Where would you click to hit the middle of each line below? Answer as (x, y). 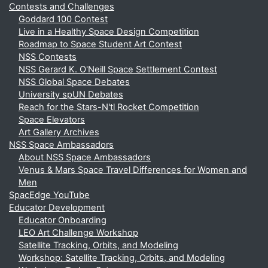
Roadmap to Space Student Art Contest (100, 44)
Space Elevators (52, 120)
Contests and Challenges (62, 7)
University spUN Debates (71, 95)
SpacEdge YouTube (49, 195)
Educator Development (57, 208)
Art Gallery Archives (59, 132)
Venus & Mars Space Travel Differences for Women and (133, 170)
